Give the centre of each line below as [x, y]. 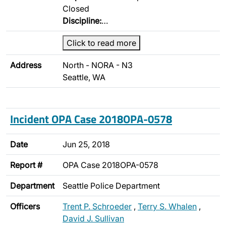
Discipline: [82, 21]
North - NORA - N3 [98, 65]
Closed [76, 9]
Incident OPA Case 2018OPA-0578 [91, 119]
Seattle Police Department [111, 186]
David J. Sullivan [93, 218]
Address [26, 65]
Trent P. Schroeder [97, 206]
